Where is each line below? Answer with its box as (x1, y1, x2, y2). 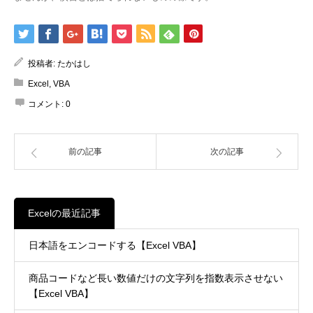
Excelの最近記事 (28, 208, 101, 219)
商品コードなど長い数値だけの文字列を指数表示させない (29, 272, 283, 284)
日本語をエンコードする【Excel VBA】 (29, 240, 201, 252)
